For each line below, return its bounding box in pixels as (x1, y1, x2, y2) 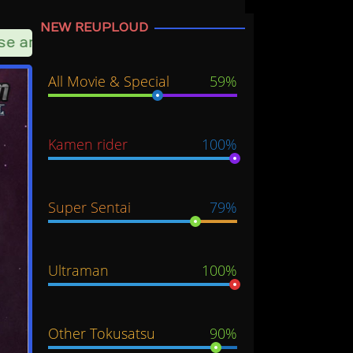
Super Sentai (48, 198, 131, 217)
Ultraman (48, 261, 109, 281)
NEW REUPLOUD (40, 20, 148, 35)
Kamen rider (48, 135, 128, 154)
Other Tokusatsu (48, 324, 155, 344)
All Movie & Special (48, 72, 169, 91)
